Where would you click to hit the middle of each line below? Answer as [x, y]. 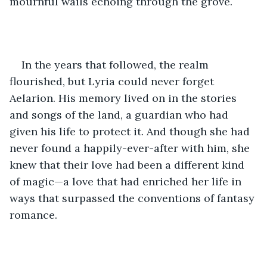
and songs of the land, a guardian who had [120, 114]
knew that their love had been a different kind [128, 164]
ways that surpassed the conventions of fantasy [133, 198]
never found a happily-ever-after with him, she [131, 148]
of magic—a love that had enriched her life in [127, 181]
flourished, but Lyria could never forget [113, 81]
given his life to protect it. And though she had [131, 131]
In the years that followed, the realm [117, 64]
